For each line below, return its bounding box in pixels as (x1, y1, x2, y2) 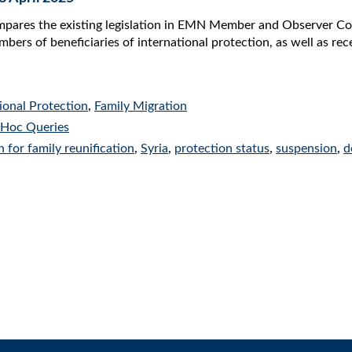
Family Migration (94, 100, 187, 112)
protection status (174, 142, 269, 155)
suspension (276, 142, 337, 155)
